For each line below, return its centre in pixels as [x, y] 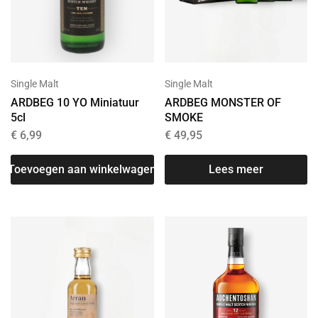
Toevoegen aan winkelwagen [82, 170]
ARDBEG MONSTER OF [223, 103]
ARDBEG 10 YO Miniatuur [75, 103]
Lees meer [236, 170]
